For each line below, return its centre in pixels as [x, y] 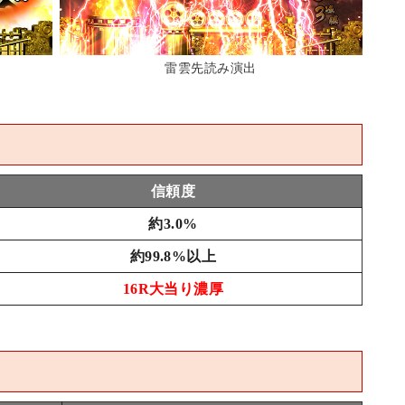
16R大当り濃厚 [173, 289]
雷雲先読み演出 [211, 69]
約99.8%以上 [173, 257]
